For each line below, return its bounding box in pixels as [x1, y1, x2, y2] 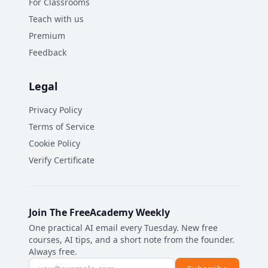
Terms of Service [29, 121, 95, 132]
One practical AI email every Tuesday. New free [29, 222, 218, 233]
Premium [29, 30, 65, 41]
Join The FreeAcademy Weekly [29, 206, 170, 219]
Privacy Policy [29, 104, 82, 115]
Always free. [29, 246, 77, 257]
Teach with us [29, 13, 84, 25]
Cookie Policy [29, 138, 80, 149]
